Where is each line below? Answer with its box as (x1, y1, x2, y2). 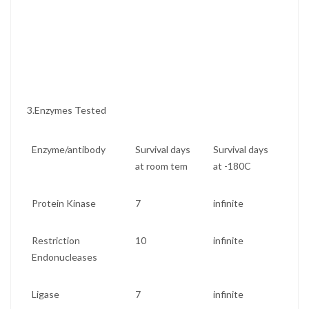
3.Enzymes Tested (25, 104, 108, 117)
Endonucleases (32, 251, 97, 263)
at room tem (135, 160, 188, 172)
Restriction (32, 235, 80, 247)
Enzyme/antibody (32, 143, 106, 156)
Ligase (32, 288, 59, 301)
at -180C (213, 160, 251, 172)
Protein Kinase (32, 197, 96, 210)
